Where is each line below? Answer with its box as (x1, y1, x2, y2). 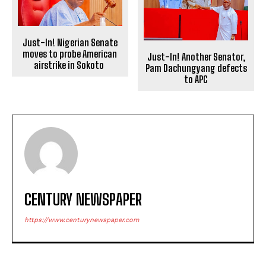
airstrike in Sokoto (34, 59, 106, 71)
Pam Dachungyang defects (145, 62, 247, 74)
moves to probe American (23, 48, 118, 60)
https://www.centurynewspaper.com (24, 216, 139, 224)
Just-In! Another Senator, (147, 51, 245, 63)
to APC (184, 74, 208, 85)
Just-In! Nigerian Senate (22, 37, 118, 49)
